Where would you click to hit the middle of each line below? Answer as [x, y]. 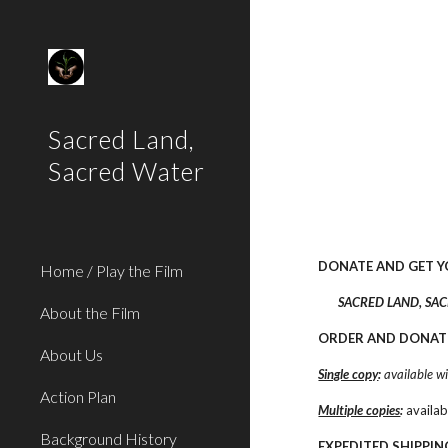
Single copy [348, 374]
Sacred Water [126, 171]
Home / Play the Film [111, 270]
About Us [71, 354]
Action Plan [78, 396]
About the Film [90, 312]
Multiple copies [359, 410]
